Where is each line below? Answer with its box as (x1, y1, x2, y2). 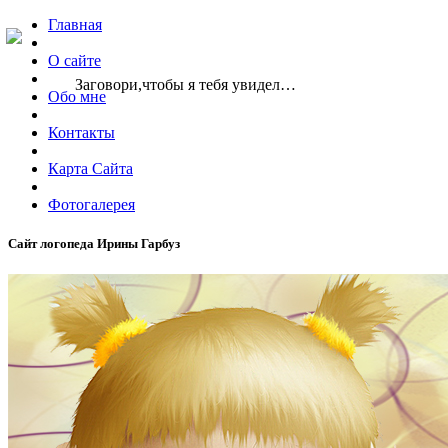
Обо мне (48, 88, 106, 105)
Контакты (48, 124, 115, 141)
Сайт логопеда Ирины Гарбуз (8, 236, 180, 252)
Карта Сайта (48, 160, 133, 177)
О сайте (48, 52, 101, 69)
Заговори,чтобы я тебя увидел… (75, 76, 296, 93)
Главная (48, 16, 102, 33)
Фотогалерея (48, 196, 135, 213)
